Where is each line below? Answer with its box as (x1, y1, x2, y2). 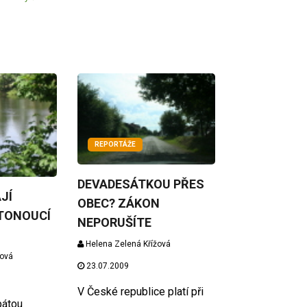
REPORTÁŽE (95, 140, 136, 149)
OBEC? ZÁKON (77, 196, 160, 211)
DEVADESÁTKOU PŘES (77, 177, 205, 192)
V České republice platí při (77, 285, 204, 299)
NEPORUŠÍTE (77, 215, 152, 230)
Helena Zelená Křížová (84, 239, 171, 249)
